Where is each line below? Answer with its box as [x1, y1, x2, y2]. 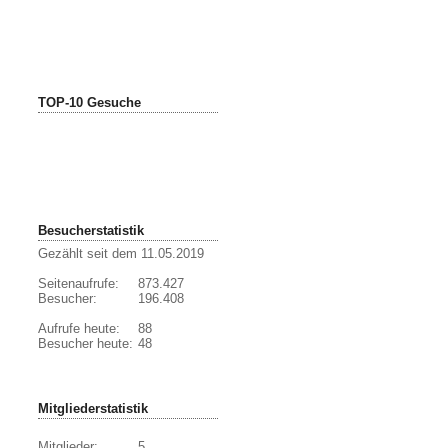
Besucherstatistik [38, 223, 144, 238]
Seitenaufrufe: [38, 276, 119, 291]
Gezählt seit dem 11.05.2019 [38, 246, 204, 261]
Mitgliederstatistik [38, 401, 148, 416]
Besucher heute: [38, 336, 133, 351]
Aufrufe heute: [38, 321, 120, 336]
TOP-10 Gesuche [38, 95, 141, 110]
